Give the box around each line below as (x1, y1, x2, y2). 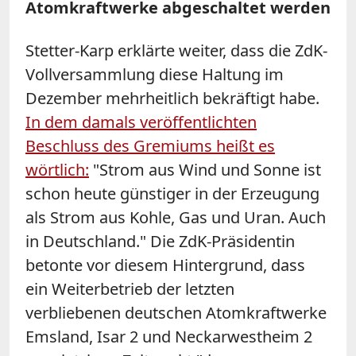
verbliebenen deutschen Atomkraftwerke (25, 301, 327, 323)
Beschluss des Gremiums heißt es (25, 134, 275, 157)
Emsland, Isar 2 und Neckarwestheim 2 (25, 325, 312, 347)
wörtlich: (25, 158, 89, 180)
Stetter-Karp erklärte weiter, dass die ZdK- (25, 39, 327, 61)
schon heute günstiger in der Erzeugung (25, 182, 319, 204)
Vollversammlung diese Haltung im (25, 63, 284, 85)
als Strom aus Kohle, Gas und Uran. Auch (25, 206, 326, 228)
